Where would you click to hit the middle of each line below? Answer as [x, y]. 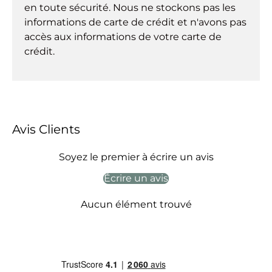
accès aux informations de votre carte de [123, 37]
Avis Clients [46, 129]
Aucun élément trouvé [136, 204]
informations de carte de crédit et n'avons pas [135, 22]
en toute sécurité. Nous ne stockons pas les [130, 8]
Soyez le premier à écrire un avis [136, 157]
